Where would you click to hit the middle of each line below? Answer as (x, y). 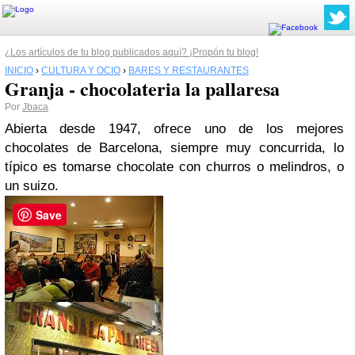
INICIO (19, 71)
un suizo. (36, 186)
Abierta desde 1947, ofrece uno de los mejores (174, 129)
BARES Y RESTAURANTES (189, 71)
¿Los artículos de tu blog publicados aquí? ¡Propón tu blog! (132, 52)
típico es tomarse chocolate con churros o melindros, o (174, 167)
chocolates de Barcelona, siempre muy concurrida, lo (174, 148)
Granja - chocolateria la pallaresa (142, 88)
